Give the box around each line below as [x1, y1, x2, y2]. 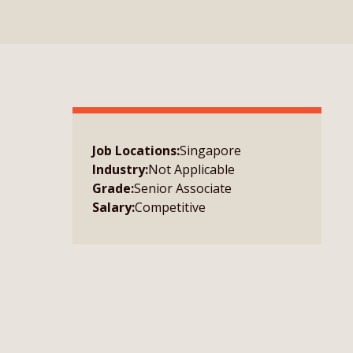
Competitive [135, 199, 206, 216]
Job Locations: [92, 142, 180, 159]
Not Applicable [148, 161, 235, 178]
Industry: [92, 161, 148, 178]
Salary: [92, 199, 135, 216]
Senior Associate [134, 180, 232, 197]
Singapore [180, 142, 241, 159]
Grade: [92, 180, 134, 197]
